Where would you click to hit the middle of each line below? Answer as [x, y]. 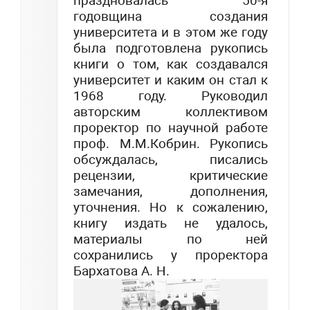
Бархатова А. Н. [121, 271]
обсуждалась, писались [171, 159]
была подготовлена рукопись [171, 48]
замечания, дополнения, [171, 191]
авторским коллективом [171, 111]
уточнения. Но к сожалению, [171, 207]
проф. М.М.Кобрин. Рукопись [171, 143]
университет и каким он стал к [171, 80]
